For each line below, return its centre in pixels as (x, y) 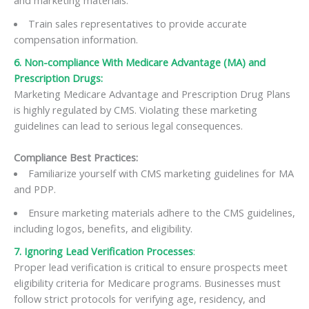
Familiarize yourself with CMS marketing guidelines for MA (161, 173)
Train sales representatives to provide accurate (137, 23)
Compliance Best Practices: (76, 158)
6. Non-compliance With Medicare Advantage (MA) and (140, 62)
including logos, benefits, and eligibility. (103, 228)
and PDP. (35, 189)
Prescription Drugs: (58, 78)
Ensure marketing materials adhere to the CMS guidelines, (161, 212)
